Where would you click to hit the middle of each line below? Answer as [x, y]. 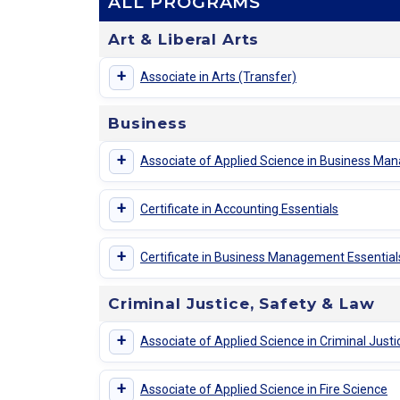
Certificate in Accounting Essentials [239, 209]
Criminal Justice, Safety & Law [242, 303]
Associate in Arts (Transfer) [218, 77]
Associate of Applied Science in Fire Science [264, 390]
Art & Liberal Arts [184, 39]
